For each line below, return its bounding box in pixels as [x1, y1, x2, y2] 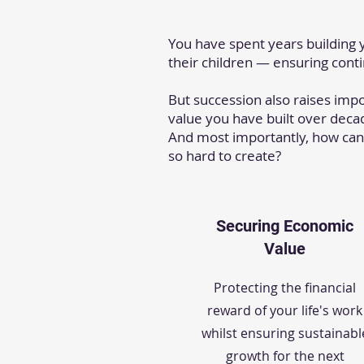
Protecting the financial [214, 279, 356, 297]
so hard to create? [168, 146, 281, 165]
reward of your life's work [207, 301, 362, 319]
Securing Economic [216, 216, 353, 236]
